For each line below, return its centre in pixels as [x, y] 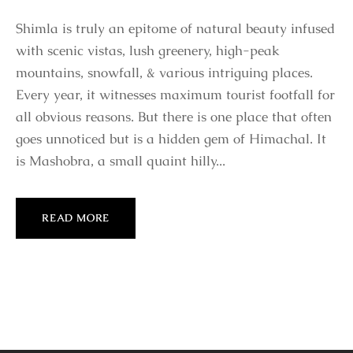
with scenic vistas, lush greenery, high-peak [148, 51]
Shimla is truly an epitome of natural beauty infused [175, 29]
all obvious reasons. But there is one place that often [174, 117]
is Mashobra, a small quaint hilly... [121, 161]
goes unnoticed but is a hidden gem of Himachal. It [171, 139]
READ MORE [76, 218]
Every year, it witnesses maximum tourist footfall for [175, 95]
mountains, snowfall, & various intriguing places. [164, 73]
